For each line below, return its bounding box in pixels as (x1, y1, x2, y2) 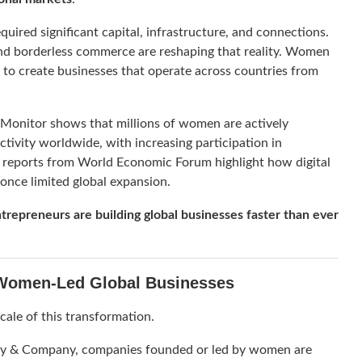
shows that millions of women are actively (47, 117, 288, 131)
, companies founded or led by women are (75, 343, 312, 357)
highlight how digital (212, 156, 330, 170)
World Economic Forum (78, 156, 212, 170)
